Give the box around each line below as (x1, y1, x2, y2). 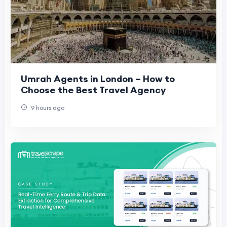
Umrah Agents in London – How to (21, 73, 175, 85)
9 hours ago (29, 104, 64, 112)
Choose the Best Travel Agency (21, 84, 166, 96)
